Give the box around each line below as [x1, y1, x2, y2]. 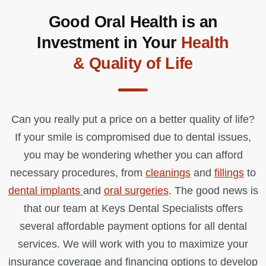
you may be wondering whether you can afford [23, 149, 243, 161]
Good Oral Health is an [48, 13, 218, 31]
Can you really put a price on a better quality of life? [11, 113, 255, 125]
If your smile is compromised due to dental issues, [15, 131, 251, 143]
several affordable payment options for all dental [19, 220, 247, 232]
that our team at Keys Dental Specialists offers [23, 202, 243, 214]
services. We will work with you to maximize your [18, 238, 248, 250]
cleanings [145, 167, 191, 179]
